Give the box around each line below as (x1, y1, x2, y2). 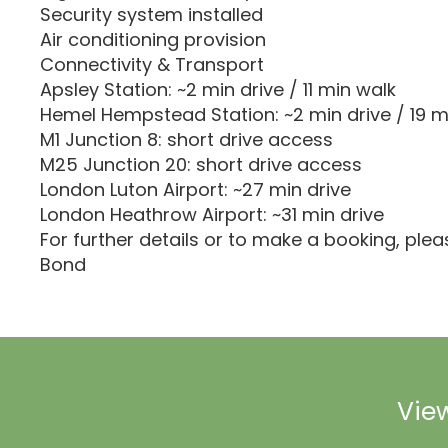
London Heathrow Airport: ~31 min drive (40, 202, 384, 227)
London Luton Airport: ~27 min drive (40, 177, 351, 202)
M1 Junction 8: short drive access (40, 127, 333, 152)
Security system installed (40, 2, 263, 27)
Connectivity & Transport (40, 52, 264, 77)
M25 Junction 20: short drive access (40, 152, 362, 177)
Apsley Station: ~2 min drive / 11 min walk (40, 77, 396, 102)
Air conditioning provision (40, 27, 266, 52)
